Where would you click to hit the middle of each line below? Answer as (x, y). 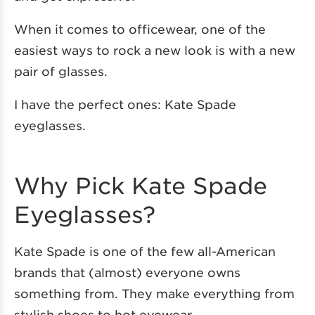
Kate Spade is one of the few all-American (145, 251)
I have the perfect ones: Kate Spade (125, 104)
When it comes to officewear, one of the (140, 28)
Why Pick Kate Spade (141, 185)
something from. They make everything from (154, 293)
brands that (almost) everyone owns (127, 272)
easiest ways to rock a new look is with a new (155, 50)
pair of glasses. (61, 71)
